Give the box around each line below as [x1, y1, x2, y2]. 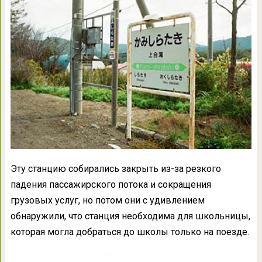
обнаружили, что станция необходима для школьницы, [10, 210, 250, 222]
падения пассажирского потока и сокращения [10, 178, 211, 190]
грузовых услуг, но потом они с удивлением [10, 194, 205, 206]
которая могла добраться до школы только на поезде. [10, 226, 249, 237]
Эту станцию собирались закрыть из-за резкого [10, 163, 221, 174]
